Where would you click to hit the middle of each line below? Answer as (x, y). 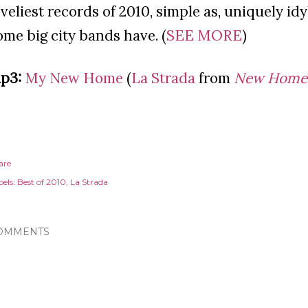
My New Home (74, 78)
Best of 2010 (42, 182)
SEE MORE (204, 35)
